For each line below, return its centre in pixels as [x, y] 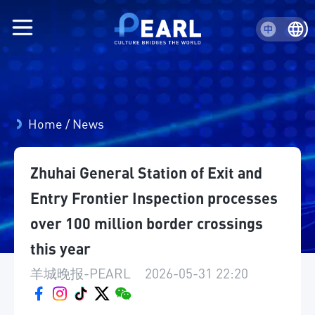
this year [60, 248]
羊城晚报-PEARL [81, 273]
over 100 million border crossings [147, 223]
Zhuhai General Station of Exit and [146, 172]
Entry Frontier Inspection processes [154, 198]
